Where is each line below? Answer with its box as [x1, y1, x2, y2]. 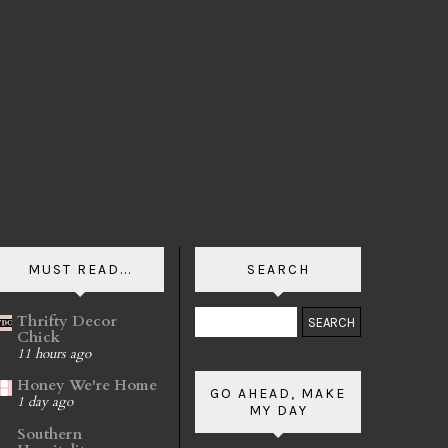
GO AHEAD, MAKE [210, 385, 346, 402]
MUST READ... [28, 261, 132, 278]
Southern [17, 423, 82, 444]
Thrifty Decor [17, 310, 117, 331]
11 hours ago [17, 344, 91, 363]
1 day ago [17, 393, 73, 412]
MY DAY [248, 402, 308, 419]
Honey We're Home [17, 375, 157, 396]
